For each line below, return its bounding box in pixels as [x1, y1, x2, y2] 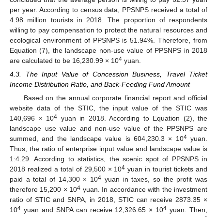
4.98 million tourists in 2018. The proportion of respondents [10, 15, 207, 24]
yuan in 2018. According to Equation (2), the [57, 114, 207, 123]
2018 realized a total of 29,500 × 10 [10, 165, 122, 173]
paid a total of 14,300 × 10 [10, 175, 98, 184]
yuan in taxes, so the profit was [101, 175, 208, 184]
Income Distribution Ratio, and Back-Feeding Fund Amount [10, 80, 190, 89]
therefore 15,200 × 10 [10, 186, 77, 194]
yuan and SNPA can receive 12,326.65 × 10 [21, 206, 164, 214]
